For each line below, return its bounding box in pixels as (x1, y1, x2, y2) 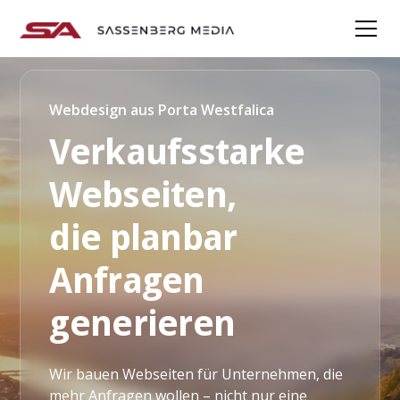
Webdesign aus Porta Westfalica (49, 100, 275, 120)
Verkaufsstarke (49, 131, 305, 173)
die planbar (49, 217, 237, 259)
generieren (49, 303, 236, 345)
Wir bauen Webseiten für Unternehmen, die (49, 364, 344, 384)
